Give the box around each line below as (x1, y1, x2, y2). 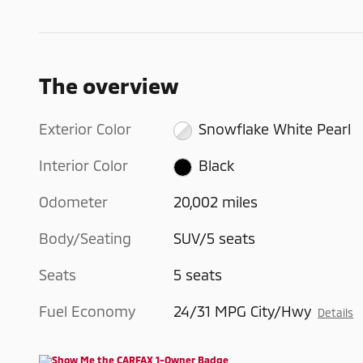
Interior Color (39, 156, 128, 175)
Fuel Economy (39, 302, 135, 321)
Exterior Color (39, 120, 131, 139)
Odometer (39, 193, 108, 211)
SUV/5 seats (173, 229, 256, 248)
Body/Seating (39, 229, 131, 248)
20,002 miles (173, 193, 258, 211)
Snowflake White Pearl (198, 120, 351, 139)
